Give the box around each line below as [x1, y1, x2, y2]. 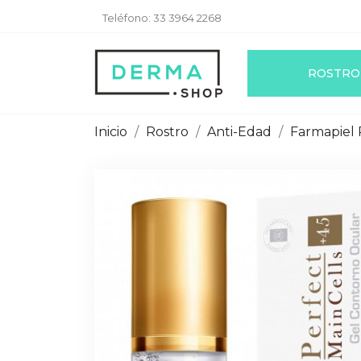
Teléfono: [102, 10, 153, 24]
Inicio [94, 124, 127, 139]
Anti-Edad [207, 124, 272, 139]
